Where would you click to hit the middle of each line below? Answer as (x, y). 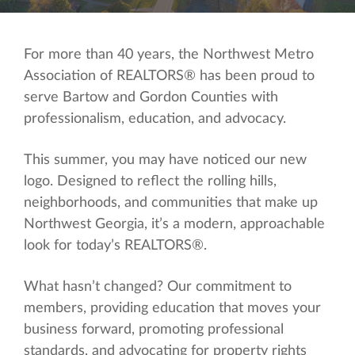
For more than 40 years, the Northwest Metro (169, 54)
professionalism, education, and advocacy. (155, 118)
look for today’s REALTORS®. (115, 245)
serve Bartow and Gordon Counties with (151, 97)
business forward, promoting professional (154, 330)
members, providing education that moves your (172, 309)
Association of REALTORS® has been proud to (169, 76)
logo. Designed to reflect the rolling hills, (150, 181)
